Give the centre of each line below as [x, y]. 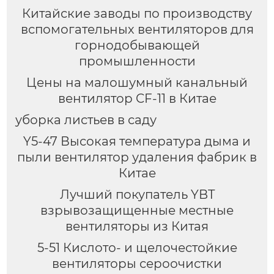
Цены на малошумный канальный [137, 82]
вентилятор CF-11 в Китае [137, 98]
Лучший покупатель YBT [137, 194]
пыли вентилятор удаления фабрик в [137, 157]
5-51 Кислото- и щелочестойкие [137, 247]
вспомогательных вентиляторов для [137, 29]
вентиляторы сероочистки [137, 263]
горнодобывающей [137, 45]
